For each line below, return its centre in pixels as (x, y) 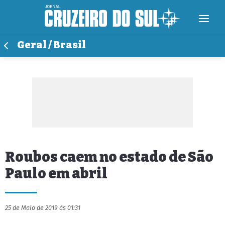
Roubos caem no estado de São (109, 157)
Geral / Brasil (51, 45)
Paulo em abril (56, 174)
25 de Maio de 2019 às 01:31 (43, 208)
